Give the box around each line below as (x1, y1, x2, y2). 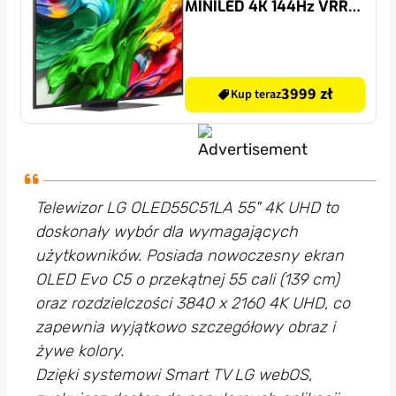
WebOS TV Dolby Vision (185, 16, 350, 37)
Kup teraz (231, 85, 282, 103)
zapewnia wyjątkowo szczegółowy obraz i (34, 316, 335, 337)
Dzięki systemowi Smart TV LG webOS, (34, 364, 312, 385)
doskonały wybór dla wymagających (34, 221, 298, 241)
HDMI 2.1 (185, 35, 244, 57)
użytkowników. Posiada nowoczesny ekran (34, 245, 344, 265)
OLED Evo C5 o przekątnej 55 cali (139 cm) (34, 269, 339, 289)
